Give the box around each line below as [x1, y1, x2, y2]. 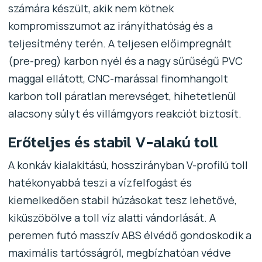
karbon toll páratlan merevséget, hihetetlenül [8, 88, 236, 103]
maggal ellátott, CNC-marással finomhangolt [8, 71, 228, 85]
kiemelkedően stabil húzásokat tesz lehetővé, [8, 192, 237, 207]
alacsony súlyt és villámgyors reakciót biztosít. [8, 106, 242, 120]
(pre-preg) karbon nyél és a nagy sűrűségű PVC [8, 53, 243, 68]
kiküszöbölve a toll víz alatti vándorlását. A [8, 210, 216, 225]
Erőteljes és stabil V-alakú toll [8, 130, 218, 153]
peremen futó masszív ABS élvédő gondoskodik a [8, 227, 251, 242]
